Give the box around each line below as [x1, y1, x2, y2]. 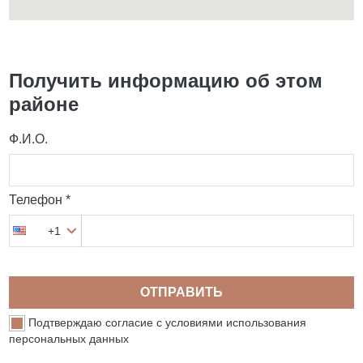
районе [9, 92, 79, 115]
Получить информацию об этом [9, 69, 323, 92]
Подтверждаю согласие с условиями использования [28, 316, 307, 330]
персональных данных [9, 332, 130, 346]
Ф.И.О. [9, 131, 49, 146]
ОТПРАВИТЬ [140, 284, 223, 299]
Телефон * [9, 193, 71, 207]
